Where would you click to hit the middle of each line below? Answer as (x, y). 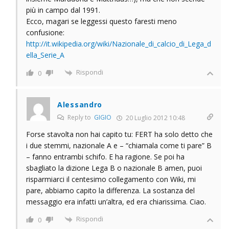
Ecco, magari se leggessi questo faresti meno (101, 21)
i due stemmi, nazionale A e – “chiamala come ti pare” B (119, 145)
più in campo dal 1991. (63, 10)
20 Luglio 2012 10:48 (155, 118)
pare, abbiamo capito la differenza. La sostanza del (110, 190)
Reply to (80, 117)
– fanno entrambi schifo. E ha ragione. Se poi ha (105, 156)
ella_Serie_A (45, 55)
